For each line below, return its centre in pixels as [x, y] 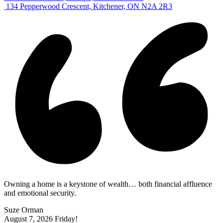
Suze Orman [24, 210]
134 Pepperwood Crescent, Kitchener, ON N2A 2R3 [89, 6]
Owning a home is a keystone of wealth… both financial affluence [108, 184]
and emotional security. [40, 193]
